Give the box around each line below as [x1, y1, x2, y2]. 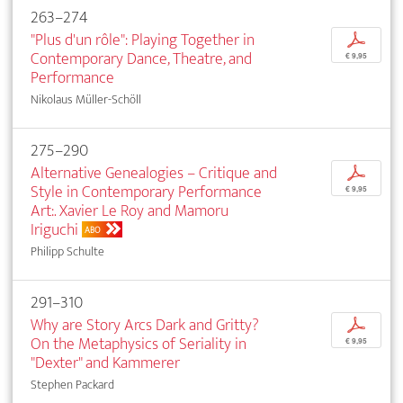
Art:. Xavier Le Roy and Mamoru [31, 197, 228, 226]
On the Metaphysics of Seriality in [31, 330, 246, 359]
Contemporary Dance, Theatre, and [31, 45, 252, 74]
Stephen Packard [31, 374, 114, 396]
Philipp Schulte [31, 241, 104, 263]
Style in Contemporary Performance [31, 178, 262, 207]
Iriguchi [31, 216, 78, 245]
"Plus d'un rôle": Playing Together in [31, 26, 255, 55]
